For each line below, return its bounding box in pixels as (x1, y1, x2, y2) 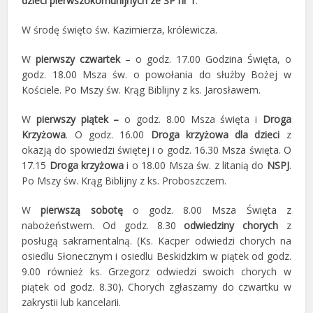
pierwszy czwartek (36, 52, 126, 66)
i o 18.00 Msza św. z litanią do (126, 159, 267, 172)
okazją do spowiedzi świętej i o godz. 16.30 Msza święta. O (22, 143, 291, 156)
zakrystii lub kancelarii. (22, 296, 122, 309)
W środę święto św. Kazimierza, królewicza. (22, 23, 218, 36)
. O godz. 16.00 (66, 128, 151, 141)
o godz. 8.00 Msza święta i (124, 112, 263, 126)
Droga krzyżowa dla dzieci (150, 128, 280, 141)
